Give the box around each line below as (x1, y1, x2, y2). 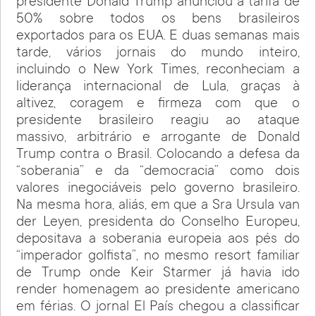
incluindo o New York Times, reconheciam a (16, 62, 300, 78)
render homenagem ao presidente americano (16, 282, 300, 298)
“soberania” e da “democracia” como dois (16, 164, 300, 180)
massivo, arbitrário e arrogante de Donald (16, 130, 300, 146)
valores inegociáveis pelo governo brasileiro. (16, 181, 300, 197)
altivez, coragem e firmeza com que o (16, 96, 300, 112)
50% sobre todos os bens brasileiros (16, 11, 300, 28)
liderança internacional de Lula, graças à (16, 79, 300, 95)
